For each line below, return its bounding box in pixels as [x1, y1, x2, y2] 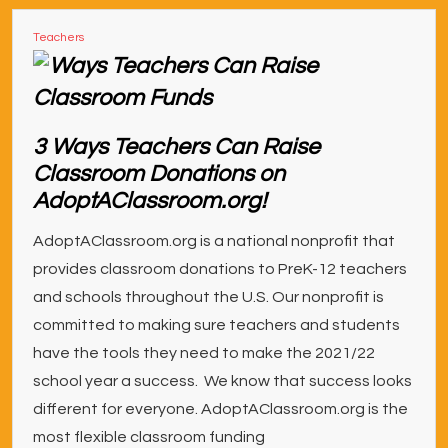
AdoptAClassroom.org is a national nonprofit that [33, 233, 395, 250]
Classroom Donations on [33, 162, 285, 187]
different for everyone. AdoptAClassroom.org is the [33, 401, 408, 418]
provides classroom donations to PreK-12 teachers [33, 261, 407, 278]
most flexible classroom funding [33, 429, 265, 446]
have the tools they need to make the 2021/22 [33, 345, 375, 362]
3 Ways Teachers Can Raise [33, 135, 320, 160]
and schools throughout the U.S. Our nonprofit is [33, 289, 384, 306]
